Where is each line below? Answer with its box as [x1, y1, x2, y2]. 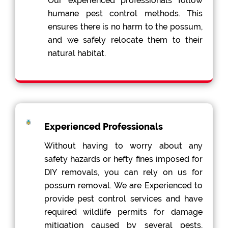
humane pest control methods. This [48, 9, 203, 19]
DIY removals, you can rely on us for [44, 167, 203, 178]
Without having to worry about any [44, 141, 203, 151]
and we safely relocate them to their [48, 35, 203, 45]
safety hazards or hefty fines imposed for [44, 154, 203, 164]
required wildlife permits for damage [44, 207, 203, 217]
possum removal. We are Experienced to [44, 181, 203, 191]
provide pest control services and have [44, 194, 203, 204]
